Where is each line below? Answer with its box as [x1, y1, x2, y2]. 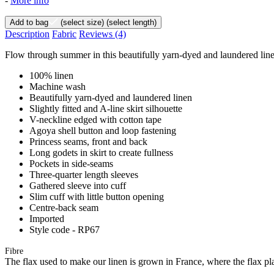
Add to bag [10, 17, 48, 27]
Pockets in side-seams [29, 158, 113, 169]
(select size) [58, 17, 104, 27]
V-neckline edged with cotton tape [29, 114, 161, 125]
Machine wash [29, 81, 86, 92]
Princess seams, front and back [29, 136, 147, 147]
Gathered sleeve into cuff [29, 180, 126, 191]
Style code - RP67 [29, 224, 100, 235]
